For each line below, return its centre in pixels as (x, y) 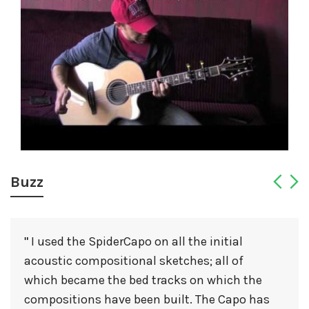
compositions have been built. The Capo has (147, 300)
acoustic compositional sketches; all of (134, 261)
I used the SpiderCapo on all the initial (136, 242)
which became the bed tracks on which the (143, 280)
